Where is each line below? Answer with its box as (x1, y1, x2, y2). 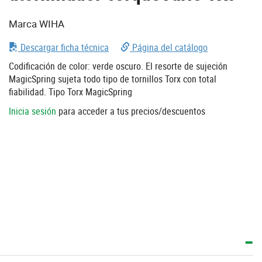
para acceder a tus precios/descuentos (56, 104, 205, 118)
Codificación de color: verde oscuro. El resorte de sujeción (9, 59, 227, 73)
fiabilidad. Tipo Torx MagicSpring (9, 85, 132, 98)
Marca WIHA (9, 16, 64, 30)
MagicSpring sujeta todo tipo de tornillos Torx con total (9, 72, 216, 85)
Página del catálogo (130, 40, 208, 54)
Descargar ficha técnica (18, 40, 109, 54)
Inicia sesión (9, 104, 56, 118)
